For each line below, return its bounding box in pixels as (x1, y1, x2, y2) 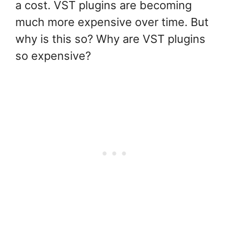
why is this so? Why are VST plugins (15, 32, 205, 46)
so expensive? (15, 49, 91, 63)
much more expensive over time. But (15, 15, 209, 29)
